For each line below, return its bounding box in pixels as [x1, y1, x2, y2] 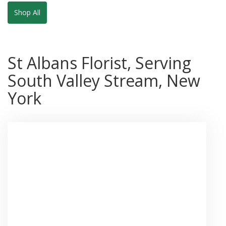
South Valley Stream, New [8, 69, 200, 91]
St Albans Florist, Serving [8, 51, 191, 74]
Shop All [14, 7, 40, 17]
